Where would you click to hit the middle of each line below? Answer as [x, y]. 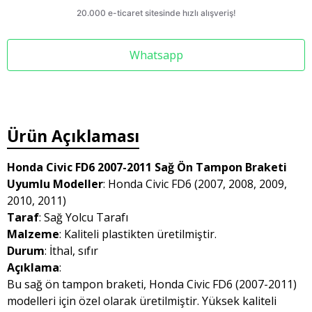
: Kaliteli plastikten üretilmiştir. [138, 234]
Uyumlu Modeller [55, 184]
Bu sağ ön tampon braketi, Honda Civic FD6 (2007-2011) [152, 284]
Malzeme [33, 234]
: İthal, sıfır [71, 251]
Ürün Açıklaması [73, 136]
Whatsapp [156, 55]
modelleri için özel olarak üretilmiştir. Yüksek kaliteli [142, 301]
